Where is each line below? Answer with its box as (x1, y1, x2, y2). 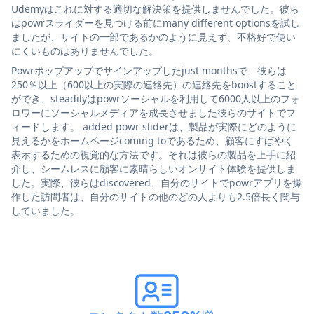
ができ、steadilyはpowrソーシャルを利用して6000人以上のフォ (11, 91, 300, 105)
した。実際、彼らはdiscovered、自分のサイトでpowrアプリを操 (11, 175, 302, 189)
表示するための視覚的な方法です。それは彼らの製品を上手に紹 (11, 147, 296, 161)
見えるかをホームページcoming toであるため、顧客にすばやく (11, 133, 294, 147)
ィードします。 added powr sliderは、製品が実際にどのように (11, 119, 296, 133)
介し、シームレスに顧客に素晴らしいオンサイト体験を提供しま (11, 161, 296, 175)
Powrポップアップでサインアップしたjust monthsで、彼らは (11, 63, 287, 77)
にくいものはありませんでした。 (11, 43, 158, 57)
